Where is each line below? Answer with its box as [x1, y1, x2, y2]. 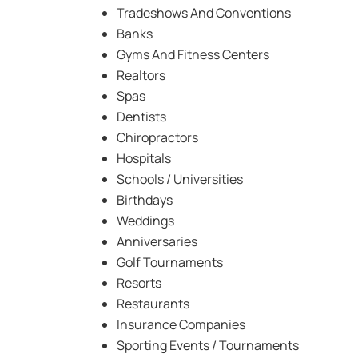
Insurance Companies [117, 315, 245, 333]
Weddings [117, 211, 174, 229]
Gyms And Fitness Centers [117, 45, 269, 63]
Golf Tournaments [117, 253, 223, 271]
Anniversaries [117, 232, 197, 250]
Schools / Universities [117, 169, 243, 188]
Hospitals [117, 149, 171, 167]
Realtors [117, 66, 165, 84]
